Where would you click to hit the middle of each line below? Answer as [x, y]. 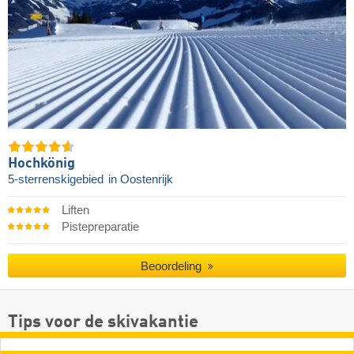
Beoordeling [173, 266]
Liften [75, 211]
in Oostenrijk [141, 180]
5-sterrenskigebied [57, 180]
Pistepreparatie [100, 227]
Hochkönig [41, 164]
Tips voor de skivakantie [103, 323]
